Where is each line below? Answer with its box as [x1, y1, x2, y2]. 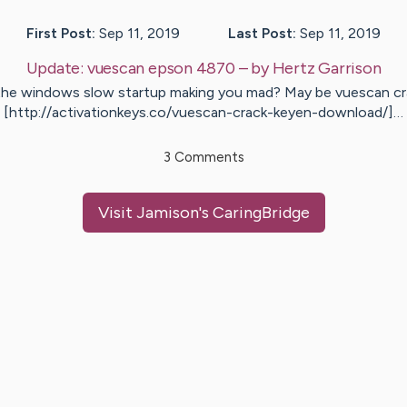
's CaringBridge [198, 203, 310, 223]
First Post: [26, 25, 95, 43]
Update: [25, 58, 87, 79]
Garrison [318, 58, 382, 79]
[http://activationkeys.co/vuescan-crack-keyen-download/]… [4, 104, 403, 122]
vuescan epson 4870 [86, 58, 235, 79]
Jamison [135, 203, 199, 223]
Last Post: [228, 25, 296, 43]
